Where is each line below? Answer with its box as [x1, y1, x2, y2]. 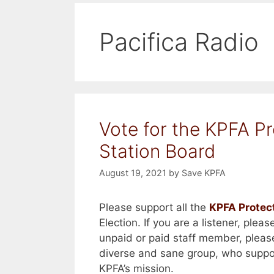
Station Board [99, 139, 215, 162]
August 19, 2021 [99, 167, 166, 178]
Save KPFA [182, 167, 226, 178]
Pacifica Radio [99, 26, 259, 57]
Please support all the [99, 201, 209, 213]
